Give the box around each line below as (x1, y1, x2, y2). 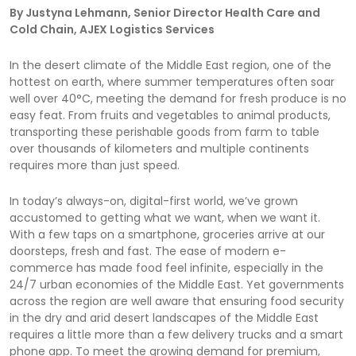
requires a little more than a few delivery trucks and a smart (10, 326, 343, 342)
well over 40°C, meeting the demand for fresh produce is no (10, 90, 346, 106)
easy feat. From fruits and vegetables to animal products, (10, 106, 331, 123)
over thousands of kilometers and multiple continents (10, 140, 309, 157)
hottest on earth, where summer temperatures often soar (10, 73, 335, 90)
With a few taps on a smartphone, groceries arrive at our (10, 226, 325, 242)
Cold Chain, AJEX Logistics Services (10, 21, 215, 37)
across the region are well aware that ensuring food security (10, 292, 344, 309)
